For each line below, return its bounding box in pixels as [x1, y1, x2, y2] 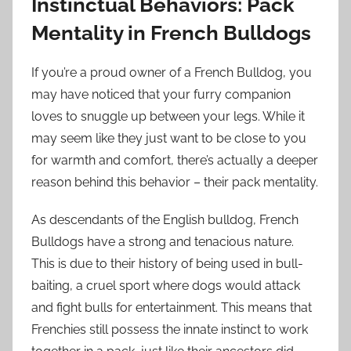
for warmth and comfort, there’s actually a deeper [31, 153, 318, 168]
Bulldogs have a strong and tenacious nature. [31, 234, 294, 250]
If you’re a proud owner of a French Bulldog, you [31, 65, 312, 81]
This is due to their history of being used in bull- [31, 256, 303, 272]
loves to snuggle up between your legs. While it [31, 109, 305, 125]
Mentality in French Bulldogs [31, 20, 311, 45]
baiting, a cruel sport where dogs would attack [31, 278, 300, 294]
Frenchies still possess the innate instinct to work [31, 322, 308, 338]
